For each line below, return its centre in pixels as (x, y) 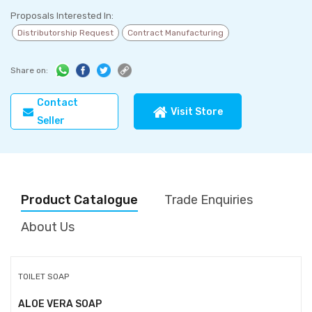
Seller (51, 120)
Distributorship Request (65, 33)
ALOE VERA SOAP (60, 304)
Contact (57, 102)
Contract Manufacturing (175, 33)
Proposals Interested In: (62, 16)
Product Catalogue (79, 200)
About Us (48, 227)
